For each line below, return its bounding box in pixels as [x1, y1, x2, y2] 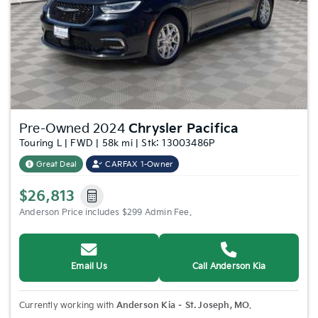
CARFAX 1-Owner [105, 159, 173, 169]
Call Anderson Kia [192, 261, 266, 272]
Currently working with [19, 300, 116, 311]
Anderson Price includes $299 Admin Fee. [19, 207, 192, 218]
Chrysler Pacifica [128, 121, 239, 136]
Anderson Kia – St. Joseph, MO [116, 300, 250, 311]
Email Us [71, 261, 107, 272]
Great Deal [36, 159, 77, 169]
